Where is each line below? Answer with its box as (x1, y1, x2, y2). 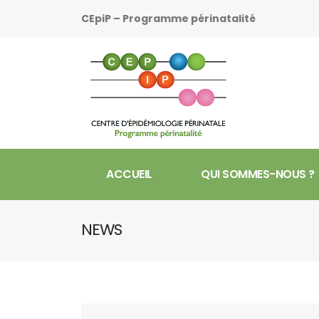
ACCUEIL (106, 166, 152, 182)
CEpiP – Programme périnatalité (81, 11, 256, 26)
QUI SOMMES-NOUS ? (201, 166, 315, 182)
